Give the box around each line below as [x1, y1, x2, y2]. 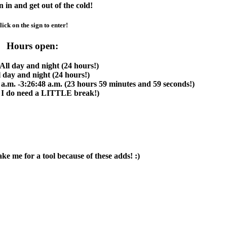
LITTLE [41, 88, 74, 97]
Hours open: [7, 40, 58, 51]
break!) [73, 88, 99, 97]
